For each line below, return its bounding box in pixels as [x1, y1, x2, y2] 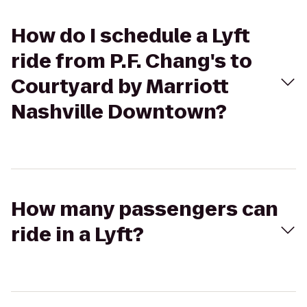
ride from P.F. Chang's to [11, 48, 252, 75]
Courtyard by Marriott [11, 73, 229, 100]
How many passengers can [11, 196, 278, 223]
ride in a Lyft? [11, 221, 144, 248]
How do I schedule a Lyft [11, 23, 250, 49]
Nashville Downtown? [11, 99, 227, 125]
